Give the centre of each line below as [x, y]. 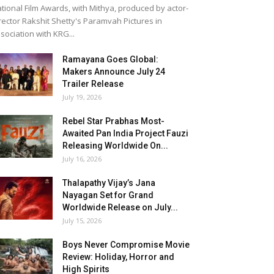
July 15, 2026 [82, 220]
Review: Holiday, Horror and [118, 257]
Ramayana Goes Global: [110, 59]
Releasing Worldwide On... [115, 146]
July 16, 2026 [82, 159]
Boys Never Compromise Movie [126, 245]
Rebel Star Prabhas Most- [113, 121]
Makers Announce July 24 [114, 72]
